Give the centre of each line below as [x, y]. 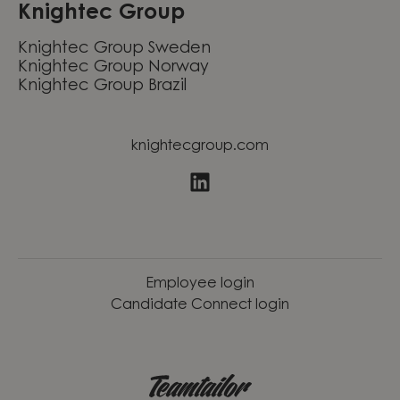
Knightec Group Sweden [114, 49]
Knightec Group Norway [113, 68]
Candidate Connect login [200, 306]
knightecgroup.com [200, 146]
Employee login [200, 284]
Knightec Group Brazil [102, 87]
